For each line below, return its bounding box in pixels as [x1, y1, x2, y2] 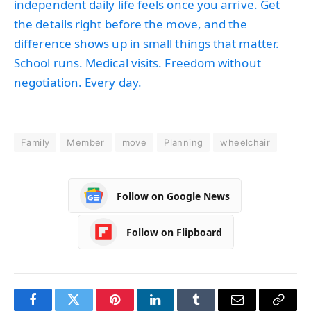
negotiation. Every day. [14, 74, 142, 90]
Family [21, 137, 50, 149]
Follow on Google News [117, 189, 230, 203]
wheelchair [220, 137, 271, 149]
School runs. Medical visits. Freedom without [14, 54, 261, 71]
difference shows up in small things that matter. [14, 35, 280, 51]
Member [67, 137, 105, 149]
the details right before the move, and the [14, 15, 248, 32]
